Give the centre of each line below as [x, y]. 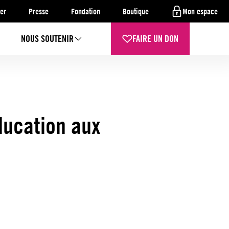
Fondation [86, 11]
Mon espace [200, 11]
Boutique [136, 11]
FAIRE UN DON [156, 39]
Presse [39, 11]
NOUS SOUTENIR [48, 39]
